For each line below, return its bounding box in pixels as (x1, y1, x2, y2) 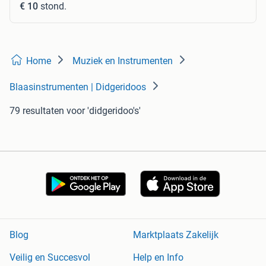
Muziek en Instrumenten (72, 55, 173, 67)
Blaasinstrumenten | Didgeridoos (9, 81, 146, 93)
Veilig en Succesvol (9, 252, 90, 264)
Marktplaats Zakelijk (133, 229, 218, 241)
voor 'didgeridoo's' (66, 105, 141, 117)
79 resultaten (9, 105, 64, 117)
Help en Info (133, 252, 183, 264)
